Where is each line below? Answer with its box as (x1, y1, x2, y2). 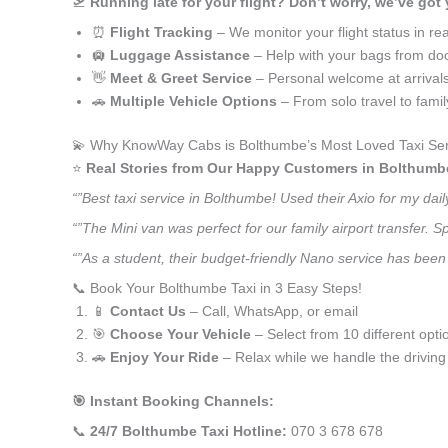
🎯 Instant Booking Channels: (72, 393, 274, 409)
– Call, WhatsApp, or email (186, 303, 358, 319)
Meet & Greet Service (110, 70, 252, 86)
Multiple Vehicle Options (110, 93, 277, 109)
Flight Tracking (110, 24, 213, 40)
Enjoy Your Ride (110, 349, 219, 365)
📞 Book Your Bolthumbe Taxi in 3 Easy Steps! (72, 280, 362, 296)
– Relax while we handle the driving (219, 349, 446, 365)
